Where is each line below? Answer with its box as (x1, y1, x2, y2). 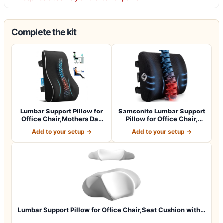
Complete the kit (11, 26, 77, 37)
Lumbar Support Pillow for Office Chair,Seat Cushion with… (18, 205, 205, 214)
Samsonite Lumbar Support (118, 107, 205, 115)
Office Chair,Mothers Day (21, 114, 102, 123)
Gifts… (51, 122, 72, 131)
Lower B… (146, 122, 177, 131)
